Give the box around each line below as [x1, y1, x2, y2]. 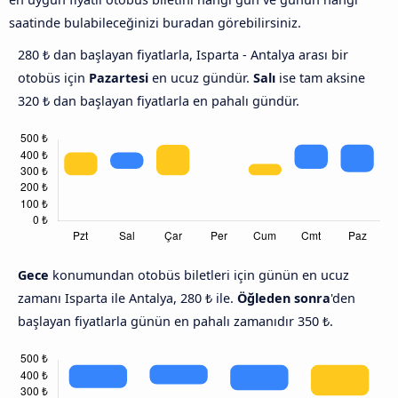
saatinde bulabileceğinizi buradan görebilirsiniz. [9, 14, 301, 32]
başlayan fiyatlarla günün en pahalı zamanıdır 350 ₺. [18, 313, 333, 330]
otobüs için [18, 69, 89, 87]
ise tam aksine [275, 69, 365, 87]
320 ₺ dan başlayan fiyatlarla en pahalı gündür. [18, 92, 299, 110]
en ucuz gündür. [148, 69, 253, 87]
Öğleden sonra [237, 290, 330, 307]
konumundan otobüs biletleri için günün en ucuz [52, 267, 349, 284]
